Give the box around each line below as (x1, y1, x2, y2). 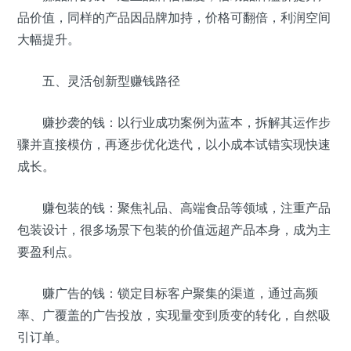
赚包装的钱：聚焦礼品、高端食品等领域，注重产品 (17, 200, 331, 216)
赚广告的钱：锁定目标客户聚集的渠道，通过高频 (17, 285, 318, 302)
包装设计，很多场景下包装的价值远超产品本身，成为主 (17, 222, 331, 238)
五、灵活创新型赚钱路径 (17, 73, 180, 89)
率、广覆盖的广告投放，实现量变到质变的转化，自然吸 (17, 307, 331, 324)
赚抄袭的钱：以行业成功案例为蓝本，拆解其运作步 (17, 114, 331, 131)
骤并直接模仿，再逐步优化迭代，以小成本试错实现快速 (17, 136, 331, 153)
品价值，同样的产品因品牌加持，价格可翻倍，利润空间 (17, 9, 331, 26)
